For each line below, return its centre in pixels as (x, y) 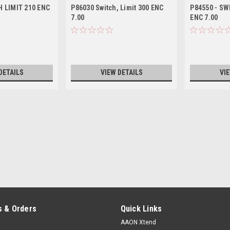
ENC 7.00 (204, 18)
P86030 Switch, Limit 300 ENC (117, 8)
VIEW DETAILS (121, 73)
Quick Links (141, 209)
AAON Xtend (138, 222)
